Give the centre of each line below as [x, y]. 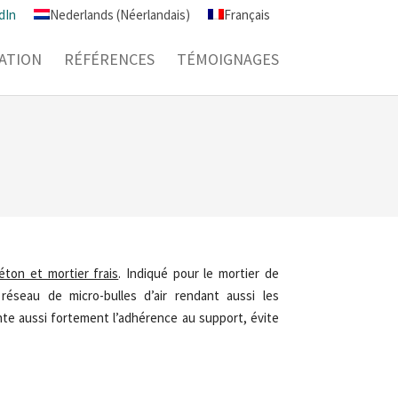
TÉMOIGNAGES [227, 59]
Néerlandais [152, 15]
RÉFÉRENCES [109, 59]
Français [247, 15]
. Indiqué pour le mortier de [199, 274]
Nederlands [81, 15]
